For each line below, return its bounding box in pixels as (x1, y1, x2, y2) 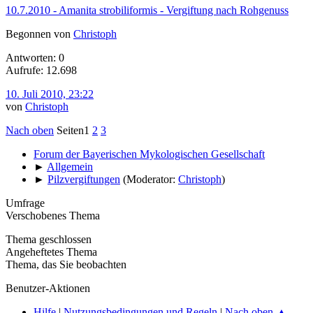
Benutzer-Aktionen (6, 282, 90, 294)
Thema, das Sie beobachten (6, 258, 126, 270)
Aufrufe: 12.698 (6, 64, 77, 76)
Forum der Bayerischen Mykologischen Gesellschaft (34, 147, 265, 160)
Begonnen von (6, 27, 73, 40)
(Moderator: (123, 173, 178, 185)
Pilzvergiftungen (48, 173, 120, 185)
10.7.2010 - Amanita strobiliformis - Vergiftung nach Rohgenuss (6, 3, 289, 16)
